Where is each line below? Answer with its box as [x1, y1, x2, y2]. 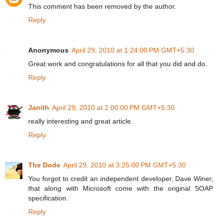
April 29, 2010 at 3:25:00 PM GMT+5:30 [63, 161, 186, 169]
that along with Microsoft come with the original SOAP [28, 184, 213, 193]
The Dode [28, 161, 60, 169]
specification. [28, 194, 68, 202]
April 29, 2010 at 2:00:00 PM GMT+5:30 [52, 104, 175, 112]
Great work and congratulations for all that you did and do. [28, 60, 207, 68]
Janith [28, 104, 49, 112]
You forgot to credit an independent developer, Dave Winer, [28, 175, 213, 183]
